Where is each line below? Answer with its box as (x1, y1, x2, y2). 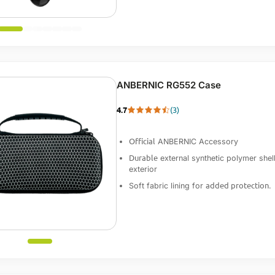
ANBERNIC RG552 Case (116, 79, 221, 91)
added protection (205, 180, 269, 190)
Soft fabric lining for (128, 181, 206, 190)
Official (128, 136, 155, 146)
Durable (128, 152, 158, 163)
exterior (128, 165, 157, 174)
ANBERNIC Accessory (155, 137, 238, 146)
